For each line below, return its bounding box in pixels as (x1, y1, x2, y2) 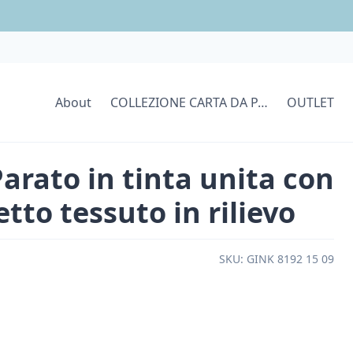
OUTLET (287, 94, 334, 111)
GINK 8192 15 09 (247, 251, 334, 266)
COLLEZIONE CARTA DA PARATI (258, 94, 268, 111)
